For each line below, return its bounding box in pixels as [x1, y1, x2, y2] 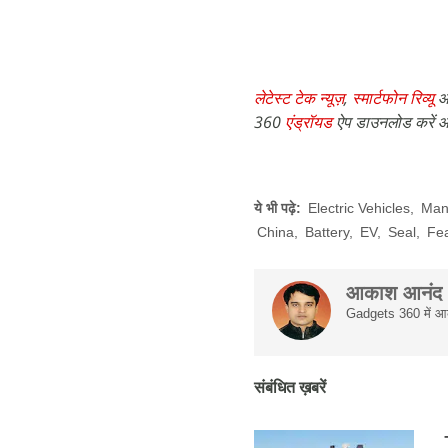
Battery [305, 224, 349, 240]
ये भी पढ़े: [254, 200, 305, 216]
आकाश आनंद [346, 282, 443, 304]
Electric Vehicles [308, 200, 410, 216]
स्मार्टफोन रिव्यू [352, 87, 434, 109]
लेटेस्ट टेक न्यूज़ [254, 87, 344, 109]
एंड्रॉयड [285, 111, 332, 133]
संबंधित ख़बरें [254, 379, 326, 396]
